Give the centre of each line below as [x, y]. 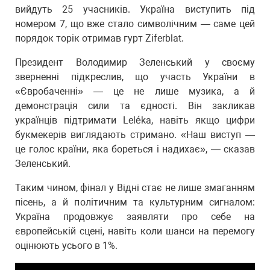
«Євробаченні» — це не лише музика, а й [135, 91]
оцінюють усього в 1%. [66, 245]
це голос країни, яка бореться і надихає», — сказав [135, 149]
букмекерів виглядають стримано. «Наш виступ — [135, 134]
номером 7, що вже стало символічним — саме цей [135, 24]
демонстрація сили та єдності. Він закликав [135, 105]
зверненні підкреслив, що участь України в [135, 77]
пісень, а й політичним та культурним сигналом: [135, 202]
